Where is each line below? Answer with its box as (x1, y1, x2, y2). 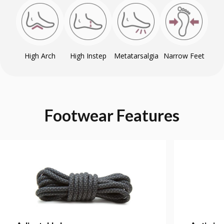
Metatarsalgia (113, 51, 158, 60)
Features (116, 105, 180, 125)
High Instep (69, 51, 106, 60)
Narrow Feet (163, 51, 204, 60)
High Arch (24, 51, 55, 60)
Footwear (44, 105, 113, 125)
